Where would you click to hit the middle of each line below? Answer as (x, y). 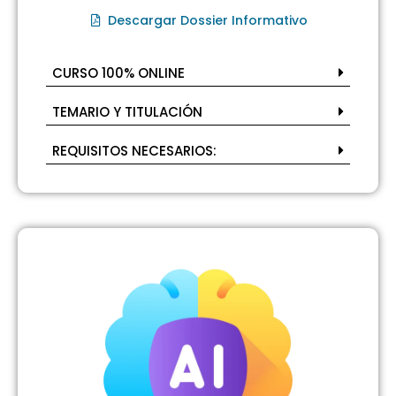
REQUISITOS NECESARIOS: (134, 150)
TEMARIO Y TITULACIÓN (127, 111)
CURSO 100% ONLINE (118, 72)
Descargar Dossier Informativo (208, 20)
